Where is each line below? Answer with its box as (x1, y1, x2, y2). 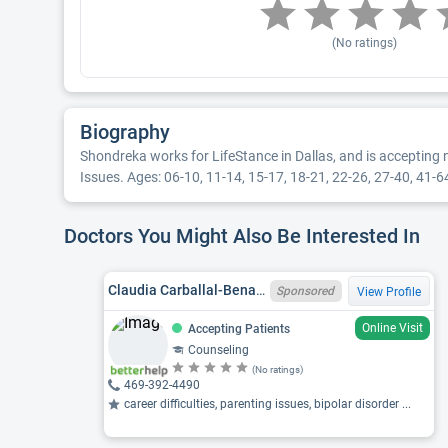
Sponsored (276, 283, 334, 298)
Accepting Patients (188, 321, 290, 336)
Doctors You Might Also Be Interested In (64, 224, 425, 248)
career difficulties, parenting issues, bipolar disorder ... (124, 396, 411, 411)
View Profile (357, 284, 421, 299)
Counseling (188, 342, 249, 357)
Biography (80, 120, 170, 144)
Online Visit (362, 320, 423, 335)
